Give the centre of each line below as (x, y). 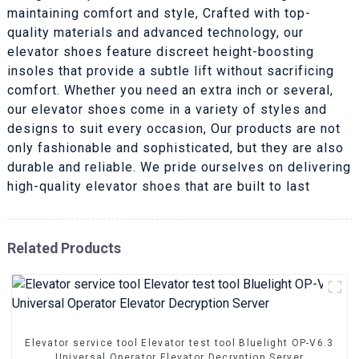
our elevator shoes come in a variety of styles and (167, 109)
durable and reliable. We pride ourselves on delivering (179, 167)
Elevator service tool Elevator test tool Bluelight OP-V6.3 (179, 343)
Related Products (64, 248)
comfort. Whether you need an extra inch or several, (170, 90)
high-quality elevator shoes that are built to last (158, 186)
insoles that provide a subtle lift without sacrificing (170, 71)
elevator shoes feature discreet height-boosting (160, 51)
